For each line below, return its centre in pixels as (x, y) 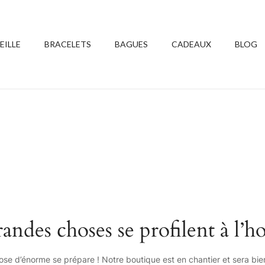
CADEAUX (191, 44)
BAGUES (131, 44)
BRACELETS (68, 44)
